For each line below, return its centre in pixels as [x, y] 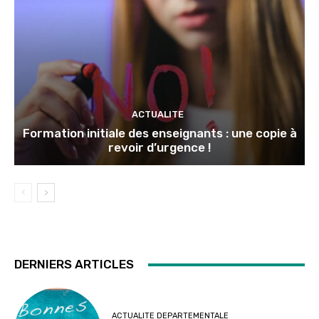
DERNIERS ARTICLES [74, 265]
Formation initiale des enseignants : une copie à [159, 134]
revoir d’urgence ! [159, 148]
